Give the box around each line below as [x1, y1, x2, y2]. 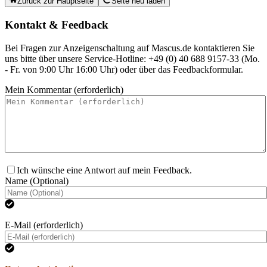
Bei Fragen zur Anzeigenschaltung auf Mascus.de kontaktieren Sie [5, 42, 254, 53]
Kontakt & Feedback [5, 18, 108, 31]
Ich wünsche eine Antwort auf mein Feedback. [17, 164, 192, 175]
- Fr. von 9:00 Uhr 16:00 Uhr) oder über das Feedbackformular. [5, 64, 243, 74]
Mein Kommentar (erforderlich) [5, 84, 123, 95]
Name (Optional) [5, 175, 69, 186]
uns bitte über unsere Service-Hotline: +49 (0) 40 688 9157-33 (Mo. [5, 53, 260, 64]
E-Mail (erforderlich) [5, 219, 83, 230]
